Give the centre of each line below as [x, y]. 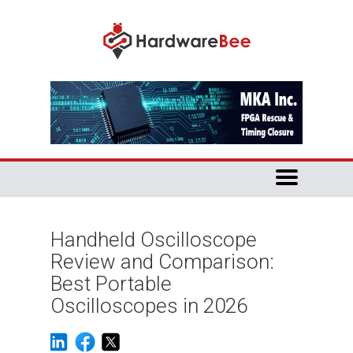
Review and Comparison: [162, 262]
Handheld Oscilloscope [154, 240]
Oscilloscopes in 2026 [149, 306]
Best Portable [111, 284]
